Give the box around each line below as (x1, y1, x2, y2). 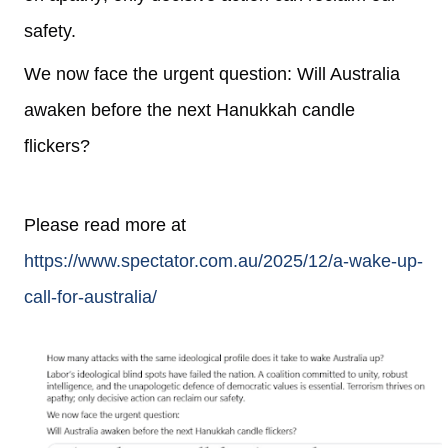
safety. (24, 21, 76, 41)
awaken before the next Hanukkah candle (24, 100, 355, 120)
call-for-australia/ (24, 287, 157, 307)
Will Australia (297, 64, 400, 84)
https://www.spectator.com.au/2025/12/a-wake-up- (24, 251, 423, 271)
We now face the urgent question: (24, 64, 297, 84)
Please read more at (24, 215, 186, 235)
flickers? (24, 136, 90, 156)
